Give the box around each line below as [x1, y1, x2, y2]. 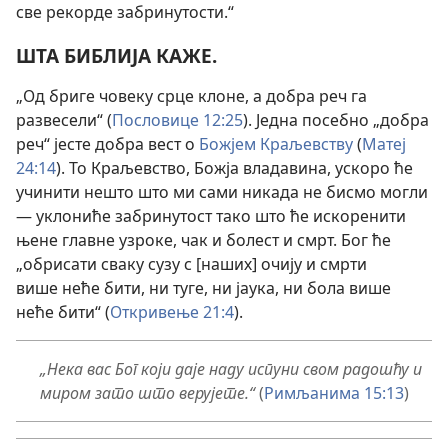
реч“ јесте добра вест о [16, 132, 199, 155]
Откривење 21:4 [110, 300, 234, 323]
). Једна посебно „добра [243, 108, 429, 131]
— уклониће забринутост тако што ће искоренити [16, 204, 406, 227]
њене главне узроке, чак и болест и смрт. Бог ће [16, 228, 391, 251]
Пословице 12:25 [112, 108, 243, 131]
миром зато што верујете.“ [40, 381, 255, 404]
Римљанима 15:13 [264, 381, 404, 404]
